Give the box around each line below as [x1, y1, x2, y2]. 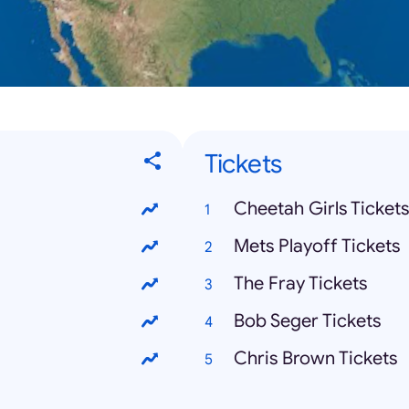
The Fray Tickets [234, 272, 367, 296]
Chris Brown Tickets [234, 347, 397, 371]
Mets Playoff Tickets [234, 235, 400, 258]
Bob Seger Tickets [234, 309, 381, 333]
